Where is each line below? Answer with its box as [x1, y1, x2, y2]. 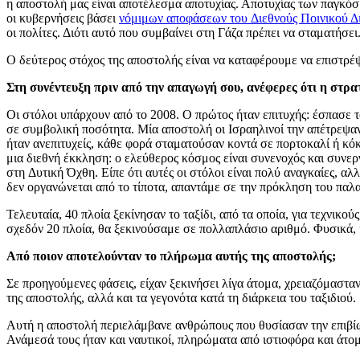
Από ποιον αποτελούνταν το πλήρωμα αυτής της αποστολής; [6, 248, 336, 263]
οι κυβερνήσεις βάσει [6, 10, 119, 25]
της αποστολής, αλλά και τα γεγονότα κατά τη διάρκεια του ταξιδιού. [6, 290, 356, 305]
